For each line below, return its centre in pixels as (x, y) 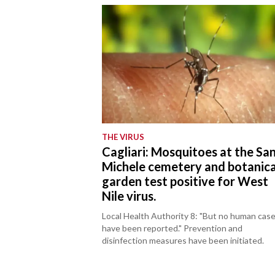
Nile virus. (129, 196)
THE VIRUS (123, 137)
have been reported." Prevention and (172, 228)
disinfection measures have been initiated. (183, 241)
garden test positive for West (185, 181)
